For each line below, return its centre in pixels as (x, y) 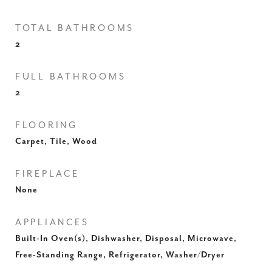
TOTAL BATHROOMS (75, 28)
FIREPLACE (47, 174)
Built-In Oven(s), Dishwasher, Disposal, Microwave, (126, 239)
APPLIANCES (52, 223)
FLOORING (46, 125)
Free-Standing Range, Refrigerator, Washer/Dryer (120, 255)
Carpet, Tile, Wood (56, 141)
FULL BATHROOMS (71, 77)
